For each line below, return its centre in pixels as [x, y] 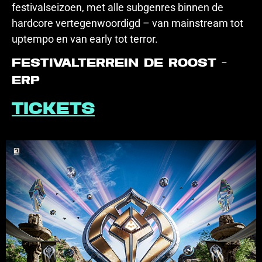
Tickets [53, 110]
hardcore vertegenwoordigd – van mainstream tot [127, 23]
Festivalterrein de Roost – [119, 64]
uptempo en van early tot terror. [85, 39]
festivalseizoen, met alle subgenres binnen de [118, 7]
